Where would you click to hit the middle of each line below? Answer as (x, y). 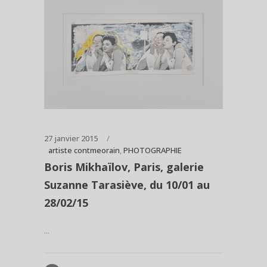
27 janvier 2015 (71, 138)
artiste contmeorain (84, 150)
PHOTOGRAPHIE (153, 150)
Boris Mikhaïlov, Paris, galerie (124, 167)
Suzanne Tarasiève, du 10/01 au (127, 184)
